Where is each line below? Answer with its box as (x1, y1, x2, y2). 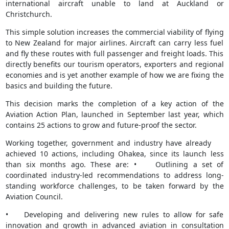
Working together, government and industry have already (5, 138, 224, 148)
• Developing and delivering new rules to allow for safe (5, 210, 224, 220)
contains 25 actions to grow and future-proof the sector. (5, 120, 197, 130)
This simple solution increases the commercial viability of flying (5, 27, 224, 37)
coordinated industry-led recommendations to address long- (5, 170, 224, 180)
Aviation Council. (5, 192, 63, 202)
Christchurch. (5, 9, 52, 19)
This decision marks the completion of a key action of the (5, 99, 224, 109)
